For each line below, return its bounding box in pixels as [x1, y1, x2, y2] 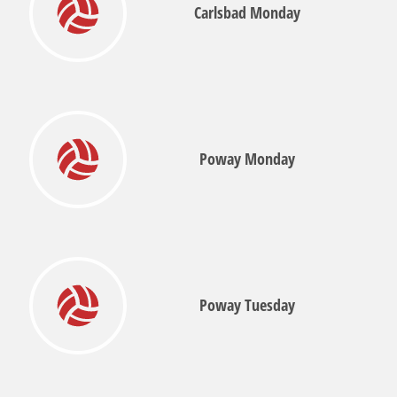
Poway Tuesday [199, 294, 295, 315]
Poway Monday [199, 148, 295, 169]
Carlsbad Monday [194, 2, 300, 23]
